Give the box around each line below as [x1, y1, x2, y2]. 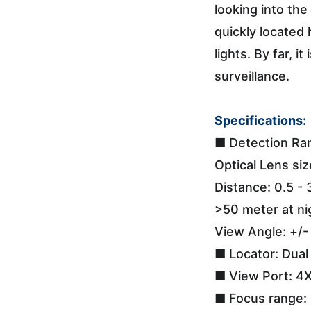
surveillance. [215, 69, 289, 83]
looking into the [215, 2, 308, 17]
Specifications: [215, 113, 306, 128]
